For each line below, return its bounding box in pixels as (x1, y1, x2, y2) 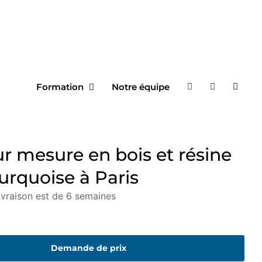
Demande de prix (50, 243, 126, 254)
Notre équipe (112, 81, 170, 92)
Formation (36, 81, 84, 92)
